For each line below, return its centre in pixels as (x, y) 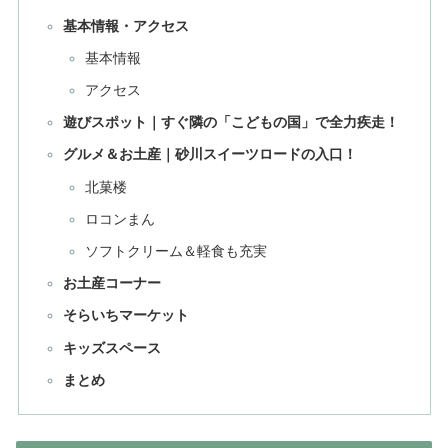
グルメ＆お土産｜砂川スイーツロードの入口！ (210, 154)
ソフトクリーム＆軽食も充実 (175, 250)
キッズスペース (112, 347)
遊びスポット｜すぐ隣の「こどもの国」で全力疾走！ (231, 122)
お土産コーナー (112, 283)
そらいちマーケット (126, 315)
